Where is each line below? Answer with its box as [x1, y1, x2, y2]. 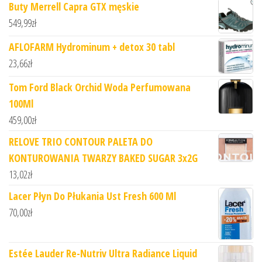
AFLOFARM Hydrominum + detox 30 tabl [9, 40, 175, 54]
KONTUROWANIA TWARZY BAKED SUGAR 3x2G [9, 151, 198, 166]
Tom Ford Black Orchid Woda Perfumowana [9, 80, 191, 95]
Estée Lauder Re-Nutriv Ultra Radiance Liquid [9, 246, 197, 261]
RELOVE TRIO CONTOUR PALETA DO [9, 135, 153, 149]
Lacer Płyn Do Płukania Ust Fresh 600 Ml [9, 189, 176, 204]
